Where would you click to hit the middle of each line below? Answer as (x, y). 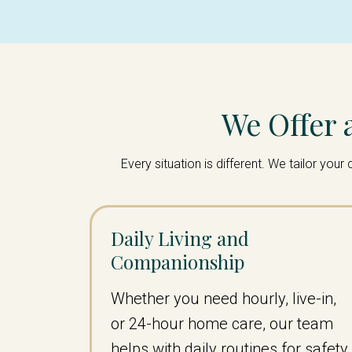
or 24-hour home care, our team (222, 324)
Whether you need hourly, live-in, (224, 299)
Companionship (178, 262)
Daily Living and (180, 238)
